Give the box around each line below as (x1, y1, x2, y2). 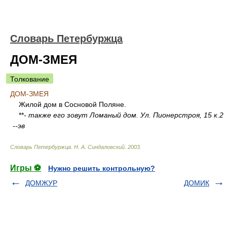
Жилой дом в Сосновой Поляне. (13, 100, 126, 108)
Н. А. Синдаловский (74, 144, 125, 150)
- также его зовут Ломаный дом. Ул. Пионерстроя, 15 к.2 (24, 111, 223, 119)
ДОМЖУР (25, 179, 57, 187)
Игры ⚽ (10, 164, 41, 172)
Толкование (10, 75, 49, 83)
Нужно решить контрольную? (48, 164, 155, 172)
